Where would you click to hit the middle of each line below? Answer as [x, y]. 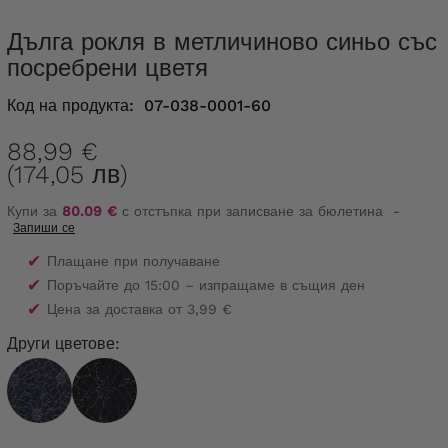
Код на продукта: [70, 106]
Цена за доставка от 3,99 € [139, 309]
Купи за [34, 211]
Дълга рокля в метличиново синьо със [15, 42]
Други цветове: [63, 344]
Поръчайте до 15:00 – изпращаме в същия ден [206, 285]
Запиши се [44, 228]
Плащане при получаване [133, 261]
